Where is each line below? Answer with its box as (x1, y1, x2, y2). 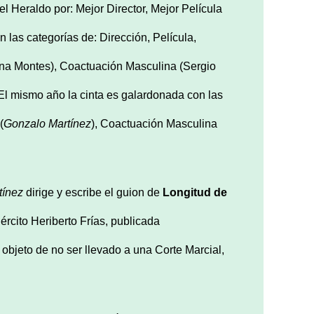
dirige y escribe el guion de (23, 186, 163, 198)
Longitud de (163, 186, 227, 198)
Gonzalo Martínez (4, 117, 91, 130)
